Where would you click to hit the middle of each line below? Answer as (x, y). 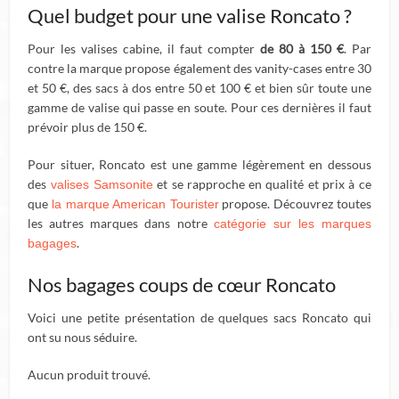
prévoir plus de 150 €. (88, 127)
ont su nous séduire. (83, 337)
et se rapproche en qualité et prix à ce (262, 184)
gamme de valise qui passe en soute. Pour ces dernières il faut (199, 107)
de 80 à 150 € (301, 49)
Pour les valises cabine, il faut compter (144, 49)
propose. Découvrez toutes (295, 204)
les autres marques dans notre (121, 223)
